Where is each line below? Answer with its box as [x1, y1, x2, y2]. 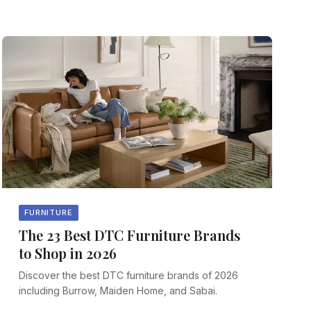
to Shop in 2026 [18, 243, 117, 262]
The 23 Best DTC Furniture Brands [18, 225, 240, 244]
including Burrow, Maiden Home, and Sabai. [18, 284, 217, 296]
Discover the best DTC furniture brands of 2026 [18, 269, 238, 281]
